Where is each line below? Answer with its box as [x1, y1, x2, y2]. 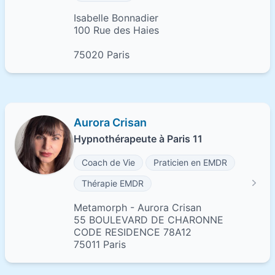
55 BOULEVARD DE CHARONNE [74, 214, 223, 226]
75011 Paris [74, 238, 126, 250]
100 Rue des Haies [74, 24, 159, 36]
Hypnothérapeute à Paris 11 [74, 133, 203, 145]
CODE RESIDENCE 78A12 [74, 226, 192, 238]
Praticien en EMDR [153, 157, 227, 168]
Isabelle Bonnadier [74, 12, 158, 24]
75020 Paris [74, 48, 130, 61]
